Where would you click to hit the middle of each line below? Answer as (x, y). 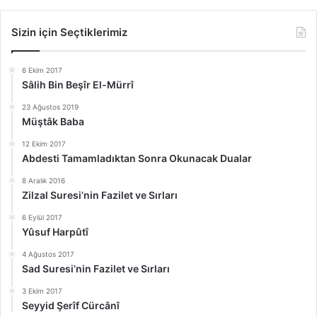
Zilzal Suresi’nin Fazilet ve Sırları (100, 195)
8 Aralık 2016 (44, 180)
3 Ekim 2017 (42, 290)
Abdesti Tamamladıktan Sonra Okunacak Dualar (137, 158)
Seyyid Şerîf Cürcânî (71, 305)
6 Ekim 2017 (42, 70)
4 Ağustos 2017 (48, 254)
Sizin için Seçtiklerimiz (69, 32)
